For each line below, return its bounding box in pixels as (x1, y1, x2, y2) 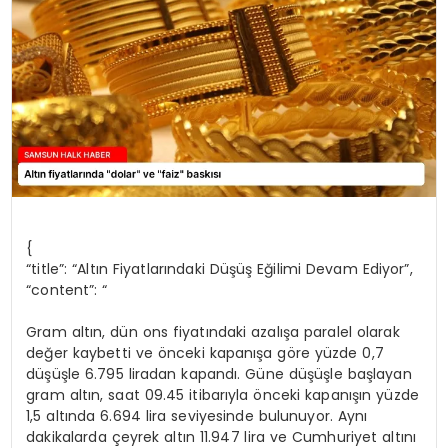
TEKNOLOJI (25, 72, 114, 95)
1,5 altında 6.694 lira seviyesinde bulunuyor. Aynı (26, 405, 368, 426)
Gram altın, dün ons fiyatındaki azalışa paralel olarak (26, 321, 400, 342)
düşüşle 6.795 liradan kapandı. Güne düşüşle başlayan (26, 363, 412, 384)
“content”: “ (26, 279, 108, 300)
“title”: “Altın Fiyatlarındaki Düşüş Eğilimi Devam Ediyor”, (26, 258, 413, 279)
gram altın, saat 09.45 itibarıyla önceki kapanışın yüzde (26, 384, 419, 405)
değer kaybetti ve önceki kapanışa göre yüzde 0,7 (26, 342, 384, 363)
